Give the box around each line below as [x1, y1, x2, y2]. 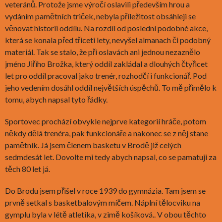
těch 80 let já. [5, 164, 50, 173]
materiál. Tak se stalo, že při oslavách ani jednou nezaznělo [5, 47, 200, 56]
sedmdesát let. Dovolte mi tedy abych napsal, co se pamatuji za [5, 152, 217, 162]
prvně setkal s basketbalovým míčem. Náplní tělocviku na [5, 197, 200, 207]
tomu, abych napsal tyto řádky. [5, 94, 108, 104]
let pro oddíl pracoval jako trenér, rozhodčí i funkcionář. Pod [5, 70, 207, 80]
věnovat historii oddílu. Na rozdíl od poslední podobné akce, [5, 23, 208, 33]
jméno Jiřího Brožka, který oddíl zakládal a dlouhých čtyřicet [5, 58, 208, 68]
